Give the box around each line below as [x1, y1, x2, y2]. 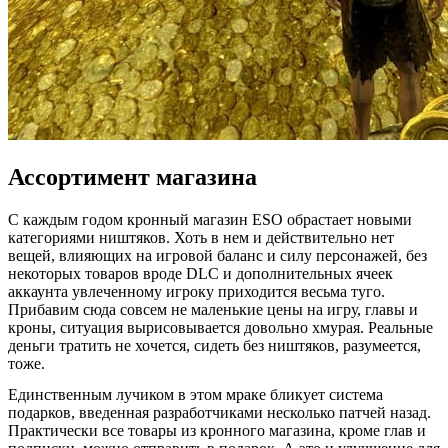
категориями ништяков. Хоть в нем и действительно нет [8, 229, 394, 247]
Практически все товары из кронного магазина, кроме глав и [8, 422, 426, 440]
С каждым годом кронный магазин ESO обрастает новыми [8, 211, 412, 229]
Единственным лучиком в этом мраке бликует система [8, 386, 383, 404]
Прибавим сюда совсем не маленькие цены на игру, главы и [8, 301, 418, 319]
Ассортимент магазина [8, 164, 257, 191]
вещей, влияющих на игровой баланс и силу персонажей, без [8, 247, 427, 265]
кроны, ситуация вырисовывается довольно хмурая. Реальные [8, 319, 433, 337]
